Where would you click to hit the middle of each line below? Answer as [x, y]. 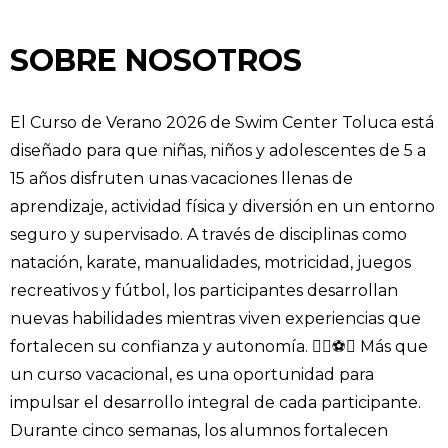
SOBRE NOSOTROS [156, 61]
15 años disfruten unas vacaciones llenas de [181, 179]
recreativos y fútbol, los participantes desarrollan [204, 291]
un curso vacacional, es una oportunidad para [192, 375]
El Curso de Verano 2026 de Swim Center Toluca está [222, 123]
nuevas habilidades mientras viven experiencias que [215, 319]
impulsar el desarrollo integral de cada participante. [215, 403]
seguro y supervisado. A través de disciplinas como [208, 235]
